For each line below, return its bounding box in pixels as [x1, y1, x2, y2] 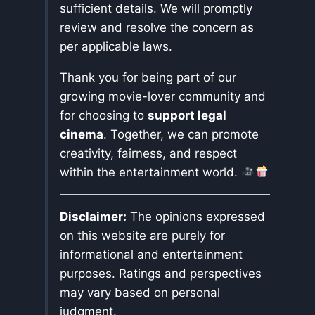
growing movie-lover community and [60, 89, 266, 103]
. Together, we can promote [103, 127, 259, 141]
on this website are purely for [60, 228, 225, 243]
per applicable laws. [60, 39, 172, 53]
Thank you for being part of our [60, 70, 236, 84]
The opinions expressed [127, 209, 265, 224]
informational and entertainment [60, 247, 243, 262]
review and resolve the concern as [60, 20, 254, 34]
